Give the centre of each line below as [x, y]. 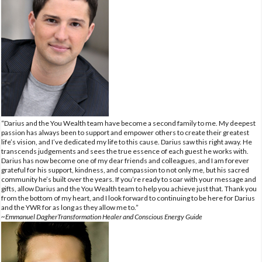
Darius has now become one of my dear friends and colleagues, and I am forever [125, 160]
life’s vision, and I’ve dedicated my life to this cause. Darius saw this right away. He [127, 142]
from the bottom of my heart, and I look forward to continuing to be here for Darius [128, 198]
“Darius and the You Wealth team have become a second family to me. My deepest [128, 123]
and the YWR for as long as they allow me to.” [70, 207]
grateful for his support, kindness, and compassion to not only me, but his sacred [125, 170]
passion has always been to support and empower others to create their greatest [125, 132]
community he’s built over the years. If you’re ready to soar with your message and [129, 179]
